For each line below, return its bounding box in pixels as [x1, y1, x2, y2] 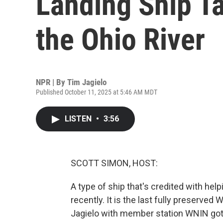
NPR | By [36, 77, 67, 87]
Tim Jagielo [67, 77, 107, 87]
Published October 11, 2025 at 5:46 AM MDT [36, 88, 157, 96]
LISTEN [65, 114, 94, 123]
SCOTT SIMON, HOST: [71, 158, 158, 168]
